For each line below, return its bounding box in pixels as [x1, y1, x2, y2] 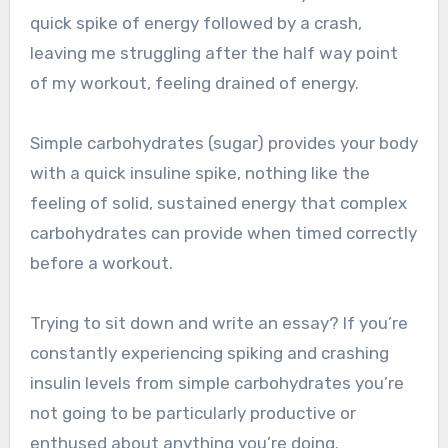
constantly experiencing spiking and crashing [29, 343, 389, 364]
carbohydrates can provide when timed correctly [29, 223, 417, 244]
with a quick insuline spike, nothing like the [29, 163, 370, 184]
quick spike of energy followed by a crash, [29, 13, 362, 34]
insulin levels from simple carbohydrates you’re [29, 373, 404, 394]
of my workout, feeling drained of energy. [29, 73, 359, 94]
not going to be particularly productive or [29, 403, 356, 424]
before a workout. [29, 253, 173, 274]
